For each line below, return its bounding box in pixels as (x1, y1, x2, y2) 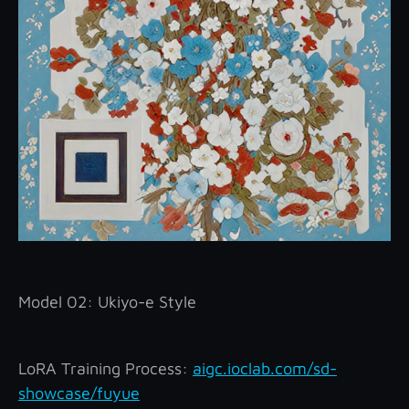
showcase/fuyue (18, 383, 140, 404)
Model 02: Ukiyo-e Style (18, 292, 196, 312)
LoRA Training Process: (18, 359, 193, 379)
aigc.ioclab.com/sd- (193, 359, 337, 379)
